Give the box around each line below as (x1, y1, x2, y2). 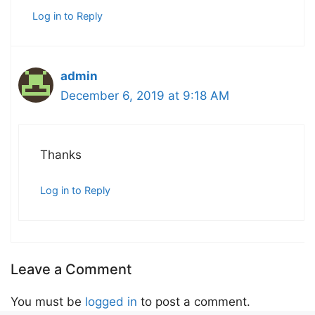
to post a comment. (137, 294, 250, 309)
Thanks (40, 147, 82, 162)
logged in (85, 294, 137, 309)
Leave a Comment (11, 260, 131, 278)
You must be (11, 294, 85, 309)
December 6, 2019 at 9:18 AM (60, 89, 229, 103)
